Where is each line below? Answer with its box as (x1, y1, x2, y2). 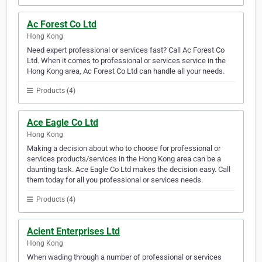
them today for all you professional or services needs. (27, 175, 203, 185)
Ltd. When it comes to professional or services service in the (27, 56, 226, 65)
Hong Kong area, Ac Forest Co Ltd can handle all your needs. (27, 67, 225, 76)
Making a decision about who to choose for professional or (27, 144, 220, 153)
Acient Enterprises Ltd (27, 226, 120, 237)
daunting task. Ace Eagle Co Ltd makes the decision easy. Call (27, 165, 230, 174)
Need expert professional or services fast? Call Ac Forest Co (27, 46, 225, 55)
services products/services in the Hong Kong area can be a (27, 154, 221, 164)
